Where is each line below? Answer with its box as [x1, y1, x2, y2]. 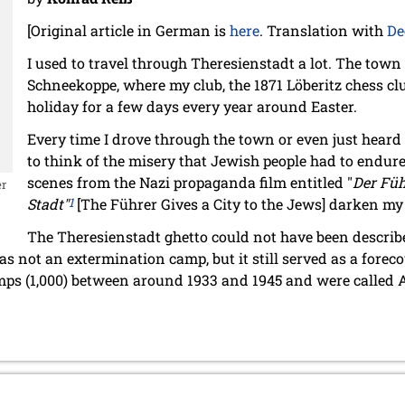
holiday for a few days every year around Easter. [27, 97, 357, 117]
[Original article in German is [27, 21, 230, 41]
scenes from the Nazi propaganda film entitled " [27, 173, 353, 193]
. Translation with [259, 21, 387, 41]
